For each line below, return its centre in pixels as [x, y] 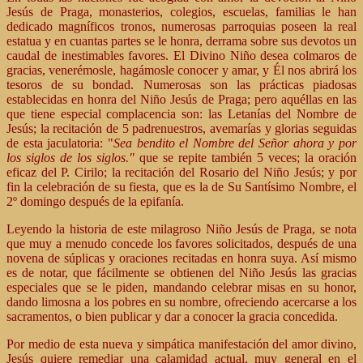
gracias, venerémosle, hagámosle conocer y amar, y [140, 70]
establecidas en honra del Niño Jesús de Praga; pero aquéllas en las [181, 99]
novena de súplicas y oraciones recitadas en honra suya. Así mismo [181, 258]
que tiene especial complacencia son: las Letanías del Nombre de [181, 114]
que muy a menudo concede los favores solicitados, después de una [181, 243]
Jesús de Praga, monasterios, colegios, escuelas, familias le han [181, 12]
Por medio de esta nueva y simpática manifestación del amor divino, [181, 344]
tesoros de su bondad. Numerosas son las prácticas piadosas [181, 85]
